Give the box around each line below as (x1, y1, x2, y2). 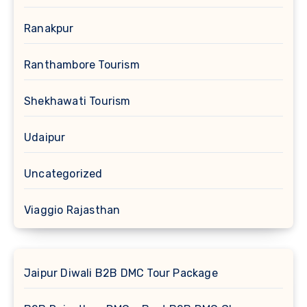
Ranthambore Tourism (24, 58, 140, 72)
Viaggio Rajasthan (24, 204, 121, 217)
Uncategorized (24, 167, 103, 181)
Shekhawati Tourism (24, 95, 131, 108)
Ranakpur (24, 22, 74, 36)
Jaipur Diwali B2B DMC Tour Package (24, 267, 218, 280)
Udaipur (24, 131, 66, 145)
